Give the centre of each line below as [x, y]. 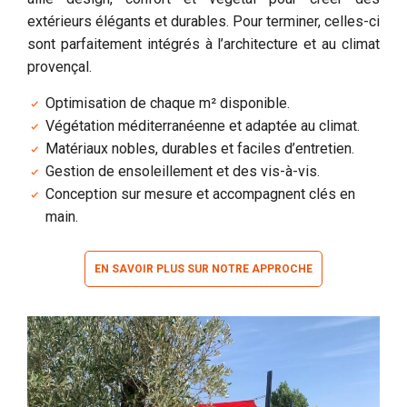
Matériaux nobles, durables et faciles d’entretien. [200, 149]
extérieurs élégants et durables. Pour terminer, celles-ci [203, 21]
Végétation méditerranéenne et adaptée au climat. [203, 126]
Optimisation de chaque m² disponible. [168, 103]
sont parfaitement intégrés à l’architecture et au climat [203, 44]
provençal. [60, 67]
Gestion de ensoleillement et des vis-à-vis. [183, 171]
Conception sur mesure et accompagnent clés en [200, 194]
